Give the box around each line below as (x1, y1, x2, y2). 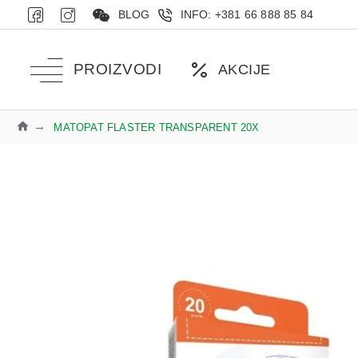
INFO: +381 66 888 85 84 (180, 8, 314, 21)
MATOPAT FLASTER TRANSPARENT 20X (54, 121, 260, 133)
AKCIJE (217, 61, 271, 78)
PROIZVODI (73, 61, 161, 78)
